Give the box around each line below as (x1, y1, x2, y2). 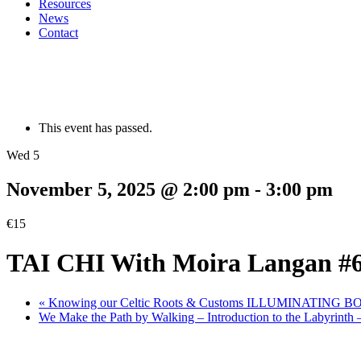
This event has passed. (39, 121, 152, 135)
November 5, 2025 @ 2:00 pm (6, 178, 250, 200)
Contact (39, 26, 78, 39)
